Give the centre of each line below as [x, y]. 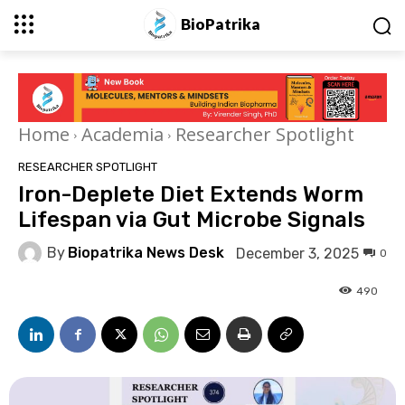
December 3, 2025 [297, 253]
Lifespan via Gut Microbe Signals [192, 220]
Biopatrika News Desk [146, 253]
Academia [122, 135]
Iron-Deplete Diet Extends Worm [191, 195]
